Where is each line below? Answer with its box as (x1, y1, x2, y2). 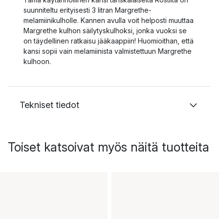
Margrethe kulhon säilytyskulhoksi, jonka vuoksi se (23, 26, 187, 35)
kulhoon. (23, 57, 51, 66)
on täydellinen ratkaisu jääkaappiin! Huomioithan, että (23, 37, 194, 45)
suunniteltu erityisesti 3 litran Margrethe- (23, 6, 152, 14)
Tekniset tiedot (20, 100, 79, 110)
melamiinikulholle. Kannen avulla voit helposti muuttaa (23, 16, 194, 24)
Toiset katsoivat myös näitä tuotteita (8, 140, 209, 154)
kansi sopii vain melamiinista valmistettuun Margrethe (23, 47, 192, 55)
